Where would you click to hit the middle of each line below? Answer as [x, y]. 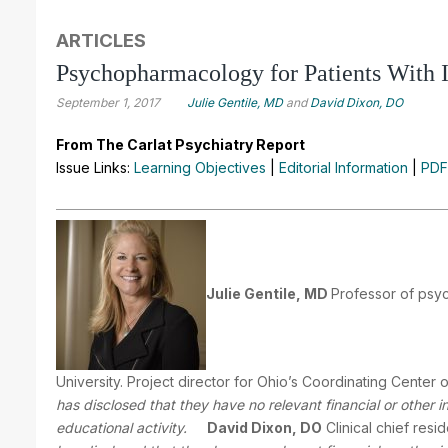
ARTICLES [101, 40]
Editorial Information [343, 167]
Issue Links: [95, 167]
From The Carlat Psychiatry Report [180, 144]
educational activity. [121, 427]
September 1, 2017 [108, 102]
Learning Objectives [200, 167]
